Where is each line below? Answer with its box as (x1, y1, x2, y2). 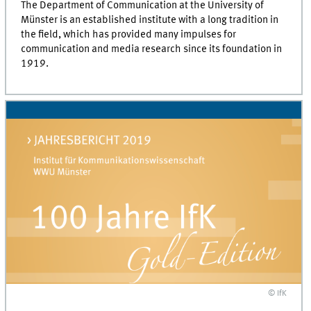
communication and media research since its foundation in (21, 44, 283, 56)
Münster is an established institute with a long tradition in (21, 15, 279, 26)
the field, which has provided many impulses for (21, 29, 237, 41)
